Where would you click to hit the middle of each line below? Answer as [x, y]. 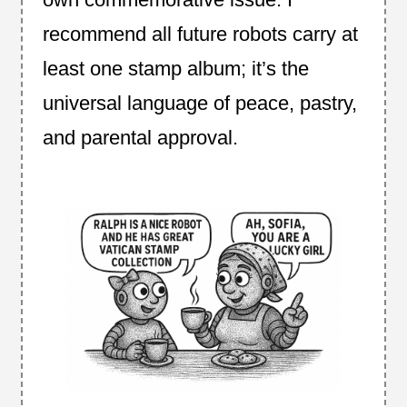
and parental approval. [140, 137]
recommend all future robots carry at [200, 34]
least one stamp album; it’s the [175, 68]
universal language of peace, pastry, [199, 103]
